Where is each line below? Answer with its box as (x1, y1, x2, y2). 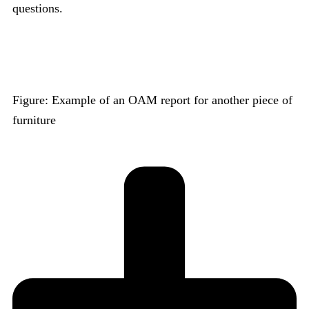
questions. (12, 1, 63, 16)
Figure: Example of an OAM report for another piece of (12, 92, 292, 107)
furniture (12, 112, 56, 127)
